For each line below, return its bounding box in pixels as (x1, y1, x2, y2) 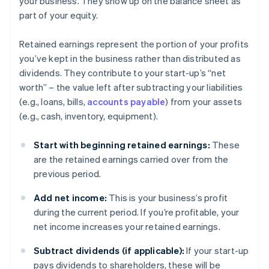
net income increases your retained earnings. (34, 220, 220, 233)
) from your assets (165, 95, 243, 108)
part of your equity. (19, 9, 98, 22)
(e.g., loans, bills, (19, 95, 88, 108)
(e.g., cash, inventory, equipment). (19, 110, 158, 122)
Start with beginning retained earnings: (34, 139, 210, 151)
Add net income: (34, 192, 107, 204)
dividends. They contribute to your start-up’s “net (19, 67, 226, 79)
